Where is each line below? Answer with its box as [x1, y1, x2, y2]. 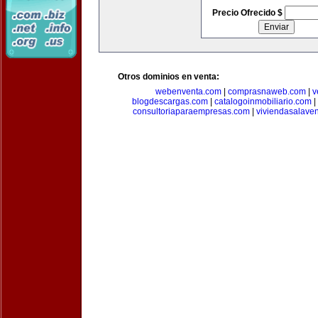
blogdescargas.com [131, 97, 208, 106]
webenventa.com [155, 87, 221, 97]
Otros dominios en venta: [118, 72, 219, 82]
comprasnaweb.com [228, 87, 306, 97]
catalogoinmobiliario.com [214, 97, 312, 106]
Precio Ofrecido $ [212, 8, 285, 18]
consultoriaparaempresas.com [132, 106, 250, 116]
